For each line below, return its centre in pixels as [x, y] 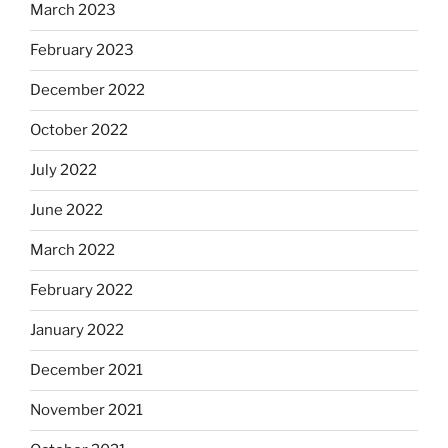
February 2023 [82, 50]
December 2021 [86, 370]
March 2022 [72, 250]
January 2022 [77, 330]
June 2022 [66, 210]
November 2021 [86, 410]
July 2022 [63, 170]
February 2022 [81, 290]
